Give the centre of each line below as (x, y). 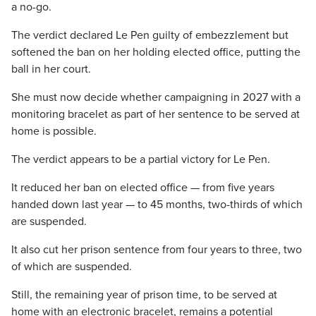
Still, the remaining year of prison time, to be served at (144, 295)
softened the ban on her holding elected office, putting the (156, 52)
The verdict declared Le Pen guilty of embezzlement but (150, 35)
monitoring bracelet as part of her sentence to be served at (156, 114)
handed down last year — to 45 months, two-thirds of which (157, 205)
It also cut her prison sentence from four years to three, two (157, 250)
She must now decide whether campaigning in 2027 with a (156, 97)
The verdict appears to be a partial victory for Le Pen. (141, 159)
